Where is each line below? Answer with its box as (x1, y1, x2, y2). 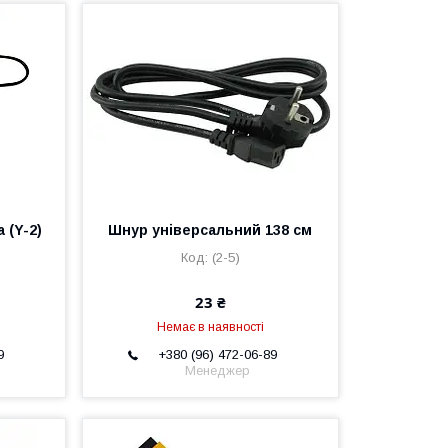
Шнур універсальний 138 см (108, 221, 313, 238)
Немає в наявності (156, 319, 264, 334)
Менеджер (185, 362, 251, 378)
